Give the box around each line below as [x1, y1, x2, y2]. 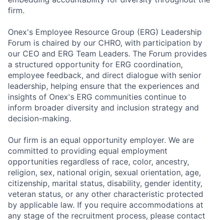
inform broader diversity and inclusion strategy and [8, 103, 199, 113]
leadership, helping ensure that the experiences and [8, 81, 199, 91]
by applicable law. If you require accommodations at [8, 200, 203, 210]
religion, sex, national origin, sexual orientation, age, [8, 167, 201, 178]
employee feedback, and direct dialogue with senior [8, 70, 201, 81]
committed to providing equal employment [8, 146, 167, 156]
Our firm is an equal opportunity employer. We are [8, 135, 194, 145]
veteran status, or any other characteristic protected [8, 189, 203, 199]
